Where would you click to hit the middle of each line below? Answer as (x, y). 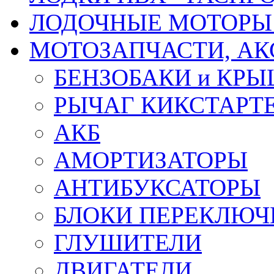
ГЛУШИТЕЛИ (128, 243)
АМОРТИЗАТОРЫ (151, 160)
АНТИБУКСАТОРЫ (157, 188)
